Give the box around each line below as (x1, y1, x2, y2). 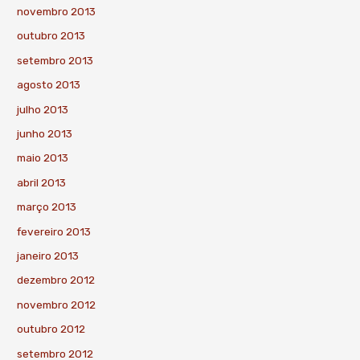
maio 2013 (17, 151, 69, 165)
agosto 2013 (17, 78, 81, 92)
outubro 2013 (17, 29, 86, 43)
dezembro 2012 (17, 273, 96, 287)
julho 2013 (17, 102, 69, 116)
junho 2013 (17, 126, 73, 140)
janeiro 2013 (17, 249, 80, 262)
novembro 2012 (17, 297, 96, 311)
